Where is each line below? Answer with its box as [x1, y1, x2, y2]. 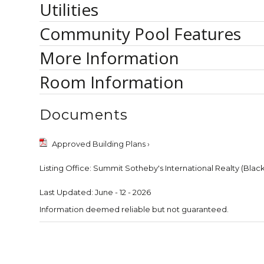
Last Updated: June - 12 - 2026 [39, 187, 151, 197]
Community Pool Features [39, 22, 241, 45]
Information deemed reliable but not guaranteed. [39, 204, 229, 214]
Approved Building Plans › [50, 139, 150, 148]
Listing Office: [39, 163, 91, 173]
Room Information [39, 71, 184, 93]
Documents [39, 106, 128, 123]
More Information [39, 47, 179, 69]
